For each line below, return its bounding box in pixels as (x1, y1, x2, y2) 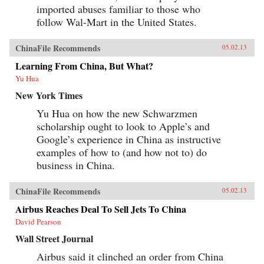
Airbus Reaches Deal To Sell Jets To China (15, 202, 186, 216)
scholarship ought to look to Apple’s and (37, 118, 210, 133)
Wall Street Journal (15, 231, 93, 245)
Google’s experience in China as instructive (37, 131, 221, 146)
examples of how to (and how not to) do (37, 144, 207, 159)
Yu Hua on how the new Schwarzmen (37, 105, 197, 120)
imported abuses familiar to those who (37, 1, 200, 16)
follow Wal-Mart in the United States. (37, 14, 197, 29)
